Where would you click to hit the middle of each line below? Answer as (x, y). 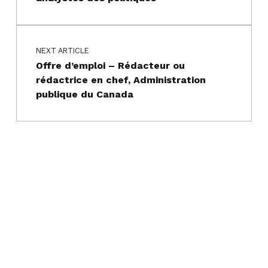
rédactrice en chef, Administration (121, 80)
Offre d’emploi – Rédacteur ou (110, 66)
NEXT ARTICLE (62, 51)
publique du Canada (84, 95)
